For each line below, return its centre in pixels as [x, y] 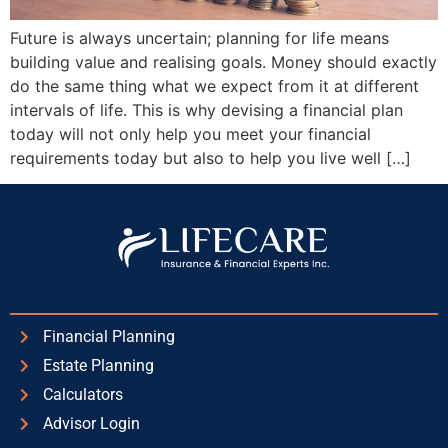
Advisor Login [91, 424]
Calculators [82, 395]
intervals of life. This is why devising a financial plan [206, 109]
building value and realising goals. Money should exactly [223, 61]
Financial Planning [108, 337]
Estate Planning [98, 366]
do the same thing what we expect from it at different [214, 85]
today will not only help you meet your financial [190, 133]
